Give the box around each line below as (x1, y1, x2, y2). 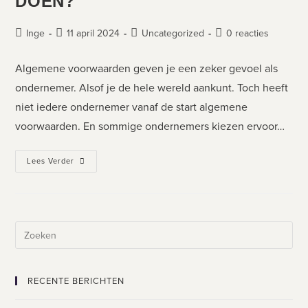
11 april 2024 (67, 26, 120, 41)
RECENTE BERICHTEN (27, 274, 125, 288)
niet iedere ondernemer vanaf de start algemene (15, 99, 248, 115)
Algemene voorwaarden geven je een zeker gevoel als (15, 60, 278, 77)
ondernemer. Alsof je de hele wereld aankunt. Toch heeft (15, 80, 289, 96)
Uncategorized (142, 26, 205, 41)
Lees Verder (27, 155, 75, 167)
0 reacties (226, 26, 269, 41)
